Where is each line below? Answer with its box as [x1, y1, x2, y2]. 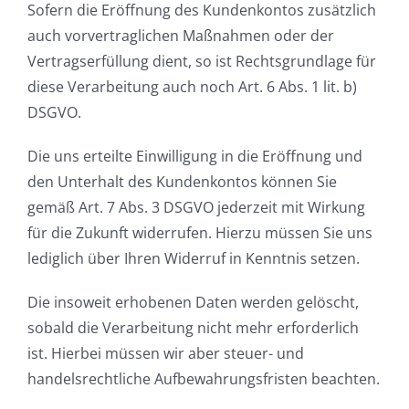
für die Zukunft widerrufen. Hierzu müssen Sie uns [27, 222, 372, 243]
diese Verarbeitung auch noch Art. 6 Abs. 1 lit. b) [27, 76, 357, 97]
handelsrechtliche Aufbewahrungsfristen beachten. [27, 368, 380, 389]
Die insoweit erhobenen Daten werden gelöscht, [27, 291, 359, 312]
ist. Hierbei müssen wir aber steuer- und [27, 342, 304, 363]
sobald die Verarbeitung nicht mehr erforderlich [27, 317, 359, 338]
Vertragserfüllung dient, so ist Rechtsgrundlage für [27, 50, 376, 71]
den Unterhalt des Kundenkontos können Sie [27, 171, 337, 192]
